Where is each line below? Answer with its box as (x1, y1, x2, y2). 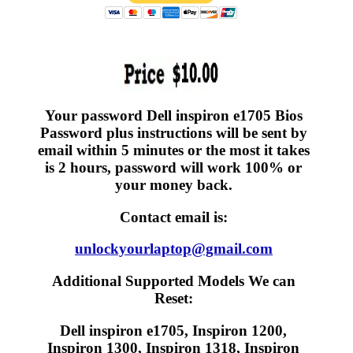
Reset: (154, 289, 193, 307)
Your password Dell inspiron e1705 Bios (44, 106, 303, 124)
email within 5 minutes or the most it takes (37, 141, 310, 158)
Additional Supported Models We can (51, 272, 295, 289)
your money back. (114, 176, 232, 193)
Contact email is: (119, 208, 228, 225)
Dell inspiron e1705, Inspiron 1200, (60, 321, 288, 339)
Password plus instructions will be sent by (39, 124, 307, 141)
